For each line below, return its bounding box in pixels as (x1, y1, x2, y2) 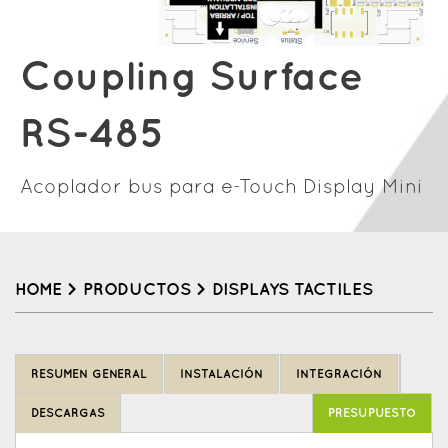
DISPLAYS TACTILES (212, 282, 373, 299)
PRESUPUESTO (328, 408, 416, 420)
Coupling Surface (20, 60, 363, 98)
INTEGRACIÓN (296, 369, 382, 381)
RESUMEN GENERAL (31, 369, 147, 381)
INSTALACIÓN (180, 369, 263, 381)
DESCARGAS (31, 408, 105, 420)
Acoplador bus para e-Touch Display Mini (20, 179, 423, 198)
